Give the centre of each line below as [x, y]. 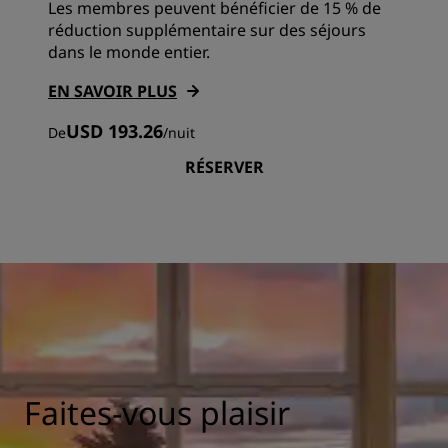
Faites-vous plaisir [157, 413]
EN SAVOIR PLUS [112, 91]
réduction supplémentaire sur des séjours [207, 30]
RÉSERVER [224, 167]
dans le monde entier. [129, 52]
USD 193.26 [114, 131]
